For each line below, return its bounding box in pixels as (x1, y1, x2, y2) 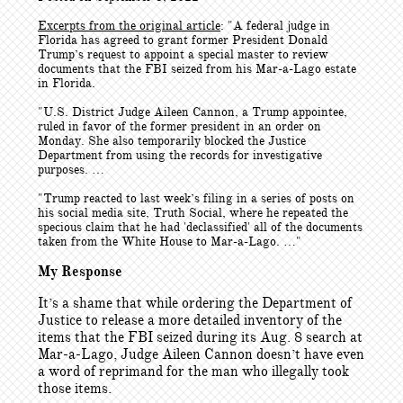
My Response (38, 263, 122, 281)
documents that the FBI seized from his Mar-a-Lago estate (38, 61, 356, 76)
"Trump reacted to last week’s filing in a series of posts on (38, 191, 354, 206)
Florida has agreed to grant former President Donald (38, 32, 327, 48)
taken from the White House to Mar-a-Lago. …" (38, 234, 301, 249)
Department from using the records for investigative (38, 148, 322, 163)
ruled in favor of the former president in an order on (38, 119, 321, 134)
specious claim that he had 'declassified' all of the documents (38, 219, 363, 235)
